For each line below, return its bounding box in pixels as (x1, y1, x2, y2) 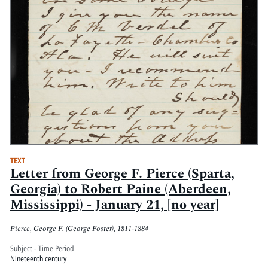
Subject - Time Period (10, 243, 74, 254)
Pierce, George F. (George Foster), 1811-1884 (10, 222, 148, 234)
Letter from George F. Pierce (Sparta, (10, 164, 234, 184)
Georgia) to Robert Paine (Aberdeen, (10, 179, 231, 200)
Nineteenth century (10, 253, 66, 264)
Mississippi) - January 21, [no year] (10, 195, 219, 215)
